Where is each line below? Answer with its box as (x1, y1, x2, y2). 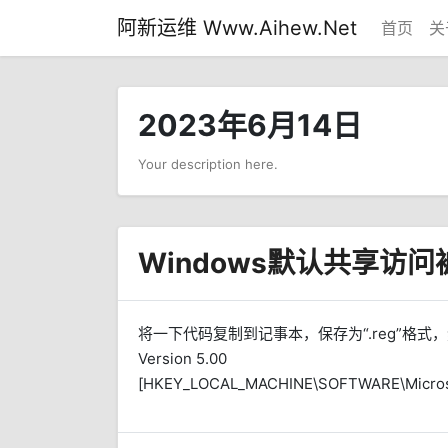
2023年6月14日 (138, 107, 362, 143)
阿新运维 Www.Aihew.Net (117, 16, 357, 40)
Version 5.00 (138, 349, 227, 368)
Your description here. (138, 156, 278, 172)
